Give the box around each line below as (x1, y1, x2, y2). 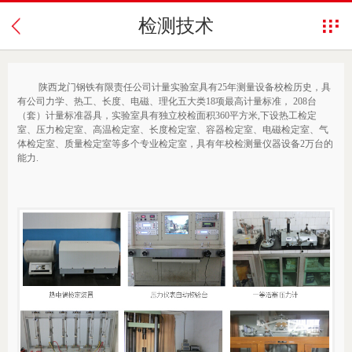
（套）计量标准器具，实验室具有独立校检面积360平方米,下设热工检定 (17, 110, 317, 121)
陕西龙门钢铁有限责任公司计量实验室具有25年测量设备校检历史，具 (17, 82, 331, 93)
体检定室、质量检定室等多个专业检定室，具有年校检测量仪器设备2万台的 (17, 138, 333, 149)
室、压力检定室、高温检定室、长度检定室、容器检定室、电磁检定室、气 (17, 124, 328, 135)
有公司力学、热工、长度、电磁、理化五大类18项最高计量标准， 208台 (17, 96, 317, 107)
